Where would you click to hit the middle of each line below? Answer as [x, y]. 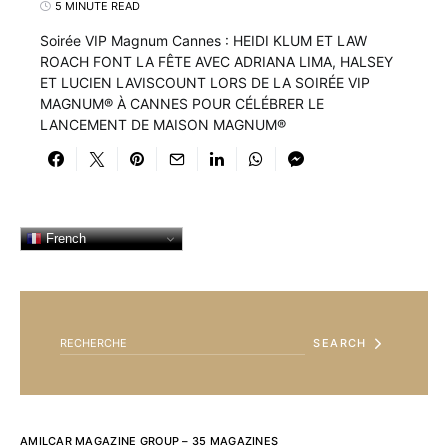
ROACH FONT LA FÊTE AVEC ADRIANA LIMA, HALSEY [216, 61]
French [64, 238]
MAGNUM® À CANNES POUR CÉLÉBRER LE [182, 103]
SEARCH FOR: [54, 298]
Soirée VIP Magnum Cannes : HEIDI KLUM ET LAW [203, 40]
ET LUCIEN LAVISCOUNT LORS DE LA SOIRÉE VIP [205, 82]
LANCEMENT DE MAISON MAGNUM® [163, 124]
